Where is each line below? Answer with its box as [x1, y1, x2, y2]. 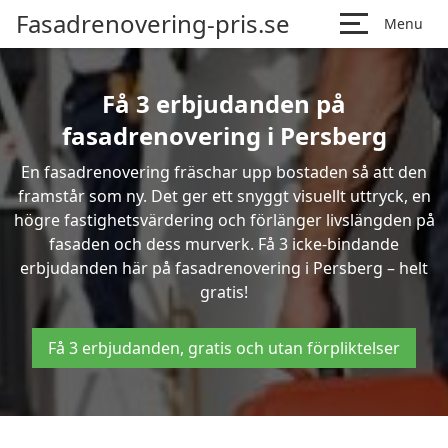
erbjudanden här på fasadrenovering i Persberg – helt [20, 257, 428, 279]
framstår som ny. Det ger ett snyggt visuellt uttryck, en [17, 185, 431, 207]
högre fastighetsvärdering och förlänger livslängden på [13, 209, 435, 231]
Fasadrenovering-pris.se [16, 7, 290, 40]
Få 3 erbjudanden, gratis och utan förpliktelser [48, 337, 400, 359]
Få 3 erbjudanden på [102, 87, 346, 120]
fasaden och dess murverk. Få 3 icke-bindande [49, 233, 399, 255]
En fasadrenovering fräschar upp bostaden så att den [21, 161, 427, 183]
